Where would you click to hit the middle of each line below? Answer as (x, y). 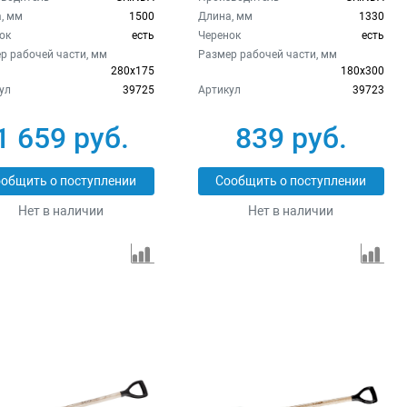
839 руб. (291, 138)
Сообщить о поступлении (291, 181)
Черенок (219, 35)
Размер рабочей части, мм (267, 54)
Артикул (219, 89)
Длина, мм (225, 16)
